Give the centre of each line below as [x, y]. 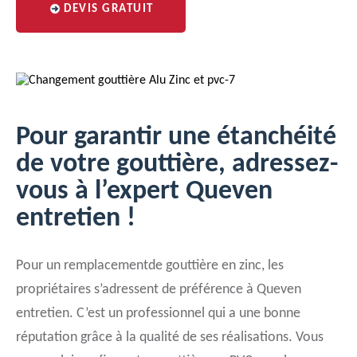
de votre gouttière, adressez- [177, 165]
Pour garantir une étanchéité [176, 137]
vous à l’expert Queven [144, 192]
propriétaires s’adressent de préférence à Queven [159, 290]
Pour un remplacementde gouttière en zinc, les [150, 266]
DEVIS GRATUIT [109, 9]
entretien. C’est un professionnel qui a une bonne [158, 314]
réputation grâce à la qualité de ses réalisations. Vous [170, 337]
